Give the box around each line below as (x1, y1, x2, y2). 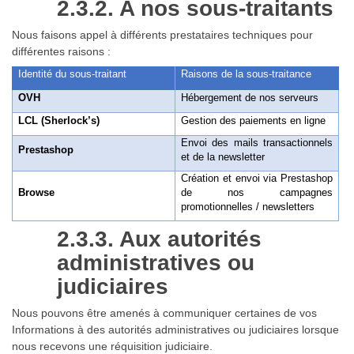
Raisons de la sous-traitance (181, 67, 312, 80)
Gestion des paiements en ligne (181, 114, 326, 126)
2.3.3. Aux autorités (56, 226, 262, 251)
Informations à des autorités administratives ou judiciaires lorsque (12, 322, 339, 336)
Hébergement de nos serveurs (181, 91, 319, 104)
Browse (18, 186, 55, 198)
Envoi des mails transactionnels (181, 136, 333, 149)
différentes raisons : (12, 44, 111, 58)
